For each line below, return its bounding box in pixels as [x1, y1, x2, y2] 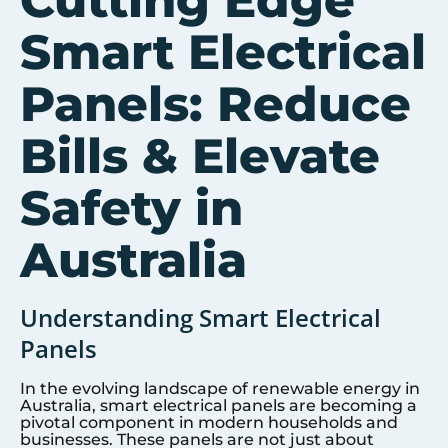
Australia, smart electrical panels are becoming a [20, 396, 417, 415]
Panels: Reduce [20, 75, 411, 133]
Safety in [20, 179, 243, 237]
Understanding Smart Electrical [20, 301, 381, 334]
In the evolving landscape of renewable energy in [20, 379, 420, 398]
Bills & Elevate [20, 127, 380, 185]
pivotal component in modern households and [20, 413, 398, 432]
